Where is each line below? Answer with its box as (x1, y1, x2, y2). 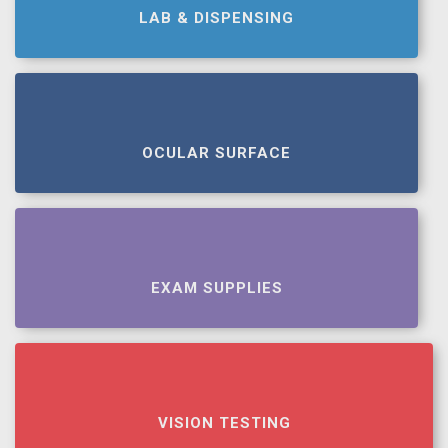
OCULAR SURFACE (142, 144, 291, 162)
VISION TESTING (157, 414, 291, 432)
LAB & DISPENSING (139, 9, 294, 27)
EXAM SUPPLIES (150, 279, 283, 297)
